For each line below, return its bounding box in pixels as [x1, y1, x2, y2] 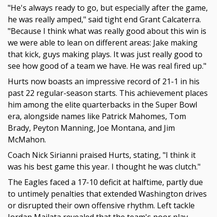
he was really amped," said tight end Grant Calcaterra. [8, 14, 201, 25]
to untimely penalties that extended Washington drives [8, 188, 207, 200]
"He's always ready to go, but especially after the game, [8, 2, 208, 14]
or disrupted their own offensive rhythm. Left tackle [8, 200, 195, 211]
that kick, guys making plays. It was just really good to [8, 49, 202, 60]
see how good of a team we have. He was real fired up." [8, 61, 206, 72]
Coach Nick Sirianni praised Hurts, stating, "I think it [8, 150, 196, 161]
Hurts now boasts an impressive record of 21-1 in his [8, 76, 200, 87]
